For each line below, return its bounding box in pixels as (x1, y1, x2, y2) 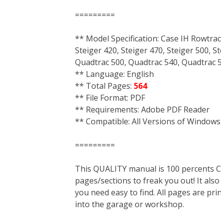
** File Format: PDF (75, 92, 145, 103)
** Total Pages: (75, 80, 134, 91)
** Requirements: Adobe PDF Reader (75, 104, 210, 115)
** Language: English (75, 69, 154, 79)
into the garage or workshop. (75, 199, 184, 210)
